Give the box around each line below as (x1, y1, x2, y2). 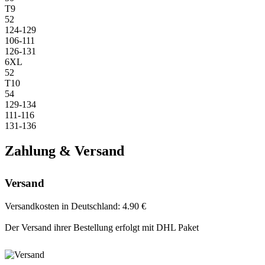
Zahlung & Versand (5, 143, 124, 159)
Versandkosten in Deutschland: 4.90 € (5, 201, 146, 212)
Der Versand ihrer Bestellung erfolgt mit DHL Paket (5, 222, 199, 233)
